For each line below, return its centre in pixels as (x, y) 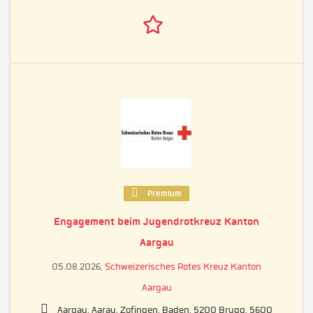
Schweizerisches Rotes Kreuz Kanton (183, 266)
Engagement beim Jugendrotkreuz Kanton (156, 221)
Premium (163, 193)
